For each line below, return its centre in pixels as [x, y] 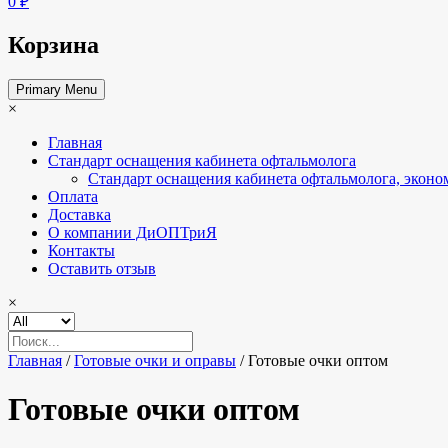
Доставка [79, 214]
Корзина [53, 44]
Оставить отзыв [102, 268]
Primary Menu [56, 89]
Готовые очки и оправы [155, 360]
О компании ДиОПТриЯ [132, 232]
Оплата [73, 196]
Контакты [81, 250]
